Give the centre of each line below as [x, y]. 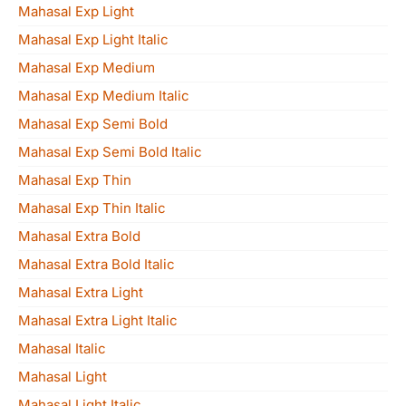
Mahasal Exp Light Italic [93, 39]
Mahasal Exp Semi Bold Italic [110, 152]
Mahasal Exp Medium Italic [104, 96]
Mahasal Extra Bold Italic [97, 264]
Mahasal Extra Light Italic [98, 320]
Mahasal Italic [62, 348]
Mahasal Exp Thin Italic [92, 208]
